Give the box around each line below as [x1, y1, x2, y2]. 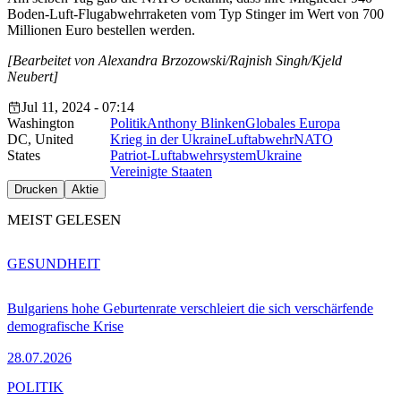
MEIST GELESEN [7, 211, 121, 229]
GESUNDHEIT [7, 255, 100, 271]
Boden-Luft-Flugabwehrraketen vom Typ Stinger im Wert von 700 [7, 6, 384, 22]
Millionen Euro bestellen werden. [7, 22, 195, 38]
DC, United [7, 132, 73, 148]
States [7, 148, 40, 164]
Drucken [14, 183, 57, 197]
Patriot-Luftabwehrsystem [110, 148, 256, 164]
